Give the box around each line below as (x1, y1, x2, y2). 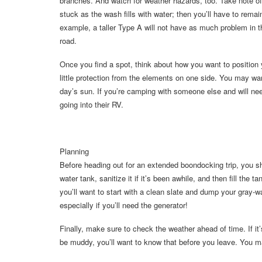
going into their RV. (60, 99, 123, 111)
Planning (60, 146, 89, 157)
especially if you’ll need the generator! (60, 199, 188, 211)
